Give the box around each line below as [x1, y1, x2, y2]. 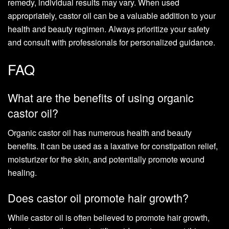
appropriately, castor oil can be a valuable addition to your [8, 9, 216, 21]
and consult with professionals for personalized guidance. [8, 36, 215, 48]
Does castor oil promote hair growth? [8, 190, 189, 206]
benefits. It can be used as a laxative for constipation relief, [8, 140, 218, 152]
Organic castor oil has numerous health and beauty [8, 126, 192, 139]
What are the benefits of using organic [8, 89, 194, 105]
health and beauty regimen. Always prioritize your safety [8, 22, 210, 35]
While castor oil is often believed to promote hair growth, [8, 211, 210, 223]
